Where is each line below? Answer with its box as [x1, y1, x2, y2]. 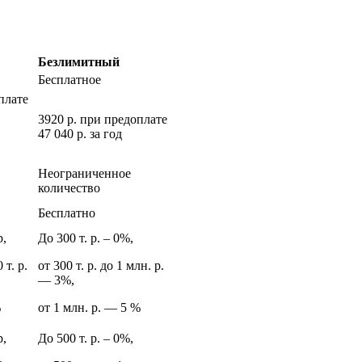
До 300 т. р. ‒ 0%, [38, 230, 133, 245]
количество [38, 180, 100, 195]
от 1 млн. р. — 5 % [38, 300, 141, 314]
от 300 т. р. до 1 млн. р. [38, 258, 164, 272]
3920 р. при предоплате [38, 112, 167, 126]
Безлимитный [38, 54, 120, 69]
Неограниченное [38, 166, 131, 180]
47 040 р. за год [38, 126, 122, 141]
